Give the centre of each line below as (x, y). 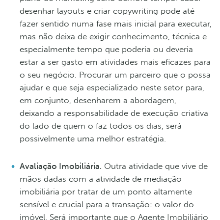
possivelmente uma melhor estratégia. (93, 138)
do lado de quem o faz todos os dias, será (101, 125)
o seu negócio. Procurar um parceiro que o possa (115, 74)
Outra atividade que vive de (155, 166)
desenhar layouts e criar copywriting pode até (107, 11)
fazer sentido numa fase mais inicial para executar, (116, 23)
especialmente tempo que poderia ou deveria (106, 49)
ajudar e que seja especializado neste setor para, (112, 87)
